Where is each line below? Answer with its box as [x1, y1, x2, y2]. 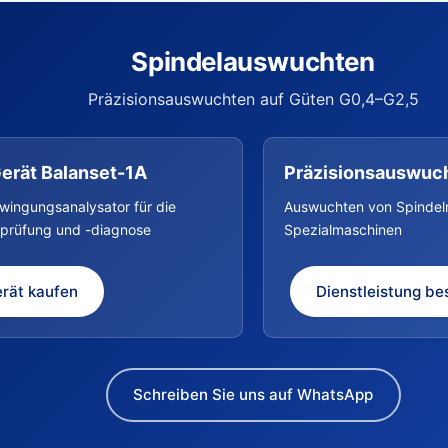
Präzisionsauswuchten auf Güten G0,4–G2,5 [87, 88, 419, 109]
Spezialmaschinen [284, 220, 402, 238]
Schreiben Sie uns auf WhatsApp [133, 385, 373, 405]
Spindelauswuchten [131, 45, 375, 77]
